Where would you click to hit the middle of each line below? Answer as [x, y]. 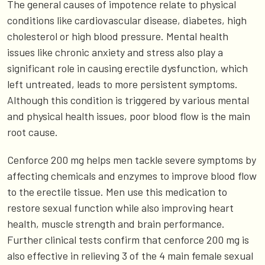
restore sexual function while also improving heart [120, 208]
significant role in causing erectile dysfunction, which [127, 68]
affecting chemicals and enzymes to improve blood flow [132, 176]
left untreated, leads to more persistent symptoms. [122, 84]
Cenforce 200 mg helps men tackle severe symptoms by [132, 160]
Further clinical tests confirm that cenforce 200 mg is [128, 240]
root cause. [33, 132]
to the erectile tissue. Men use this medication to [117, 192]
